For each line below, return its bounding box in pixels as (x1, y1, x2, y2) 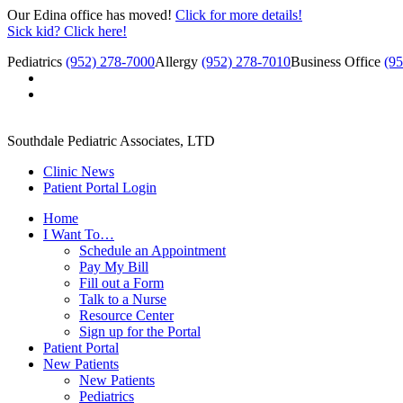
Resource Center (79, 308, 174, 323)
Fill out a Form (79, 275, 164, 291)
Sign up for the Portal (79, 324, 201, 339)
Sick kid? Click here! (7, 23, 127, 39)
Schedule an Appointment (79, 243, 226, 258)
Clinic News (43, 164, 114, 179)
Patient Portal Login (43, 180, 157, 195)
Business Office (291, 54, 384, 69)
